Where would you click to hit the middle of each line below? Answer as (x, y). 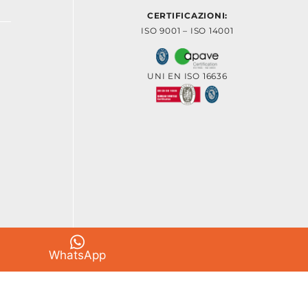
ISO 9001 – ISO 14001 (187, 30)
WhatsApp (77, 255)
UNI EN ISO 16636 (187, 76)
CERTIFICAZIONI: (187, 15)
